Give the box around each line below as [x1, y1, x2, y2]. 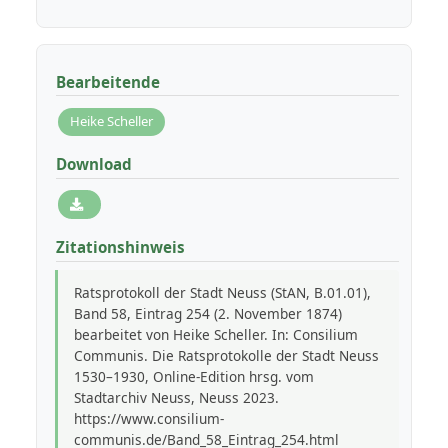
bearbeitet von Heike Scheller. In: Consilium [73, 324, 358, 344]
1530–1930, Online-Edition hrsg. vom [73, 366, 314, 386]
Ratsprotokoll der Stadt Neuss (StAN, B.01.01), [73, 282, 371, 302]
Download [55, 154, 132, 175]
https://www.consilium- [73, 408, 224, 428]
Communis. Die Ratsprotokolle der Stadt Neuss [73, 345, 379, 365]
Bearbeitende [55, 71, 160, 92]
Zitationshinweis [55, 237, 185, 258]
